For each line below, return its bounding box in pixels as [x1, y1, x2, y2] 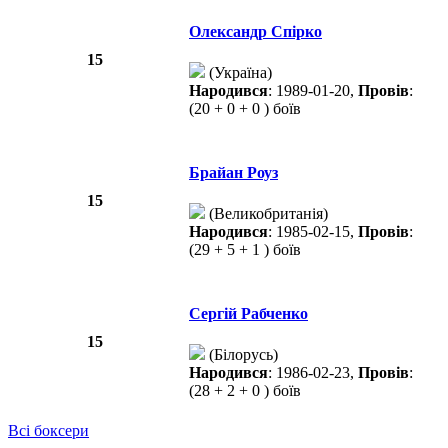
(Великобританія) [205, 205, 328, 223]
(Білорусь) [205, 346, 278, 364]
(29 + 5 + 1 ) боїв [189, 241, 301, 259]
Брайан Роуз [189, 164, 278, 182]
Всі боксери [8, 421, 89, 439]
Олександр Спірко [189, 23, 322, 41]
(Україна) [205, 64, 272, 82]
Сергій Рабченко [189, 305, 308, 323]
